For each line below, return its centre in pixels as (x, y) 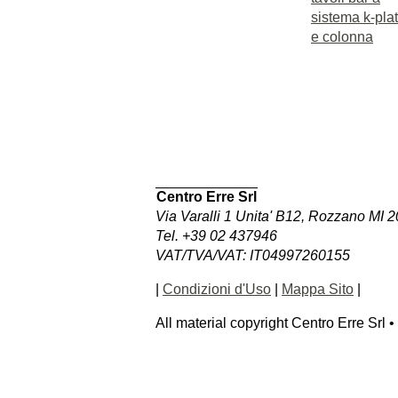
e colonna (342, 36)
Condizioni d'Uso (217, 289)
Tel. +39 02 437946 (216, 236)
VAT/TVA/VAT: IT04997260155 (253, 255)
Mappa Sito (318, 289)
